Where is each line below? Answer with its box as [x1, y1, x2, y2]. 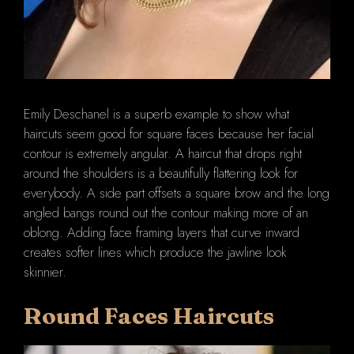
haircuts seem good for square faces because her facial [24, 124, 314, 144]
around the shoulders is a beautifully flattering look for [24, 164, 298, 183]
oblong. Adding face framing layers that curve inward [24, 223, 299, 243]
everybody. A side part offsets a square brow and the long [24, 183, 330, 203]
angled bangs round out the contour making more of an [24, 203, 308, 223]
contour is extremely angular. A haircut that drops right [24, 144, 302, 164]
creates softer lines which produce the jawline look [24, 243, 287, 262]
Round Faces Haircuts [24, 301, 274, 330]
